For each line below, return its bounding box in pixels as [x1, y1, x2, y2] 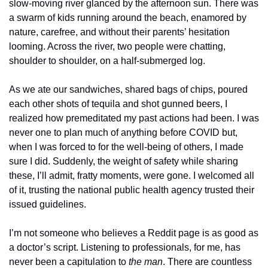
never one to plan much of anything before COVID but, [9, 127, 237, 138]
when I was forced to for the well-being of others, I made [9, 142, 243, 152]
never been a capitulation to [9, 257, 129, 267]
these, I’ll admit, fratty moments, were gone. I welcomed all [9, 170, 254, 181]
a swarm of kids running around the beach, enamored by [9, 13, 246, 23]
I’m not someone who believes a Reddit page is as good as [9, 228, 258, 238]
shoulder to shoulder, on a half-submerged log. [9, 56, 205, 66]
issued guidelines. [9, 199, 86, 209]
